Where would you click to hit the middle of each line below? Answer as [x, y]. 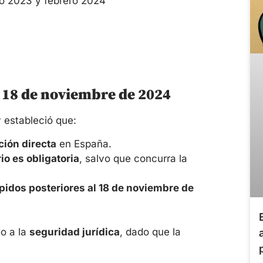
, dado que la [150, 232]
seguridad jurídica [75, 232]
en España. [84, 144]
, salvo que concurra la [133, 158]
